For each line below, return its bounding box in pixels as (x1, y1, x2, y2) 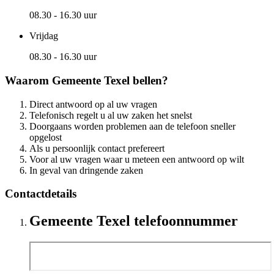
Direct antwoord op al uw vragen (29, 98, 157, 109)
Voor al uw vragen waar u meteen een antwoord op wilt (29, 154, 244, 165)
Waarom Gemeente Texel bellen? (5, 73, 168, 87)
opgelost (29, 131, 62, 143)
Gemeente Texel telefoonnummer (29, 213, 238, 229)
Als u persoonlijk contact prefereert (29, 143, 165, 154)
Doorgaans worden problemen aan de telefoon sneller (29, 120, 235, 131)
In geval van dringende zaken (29, 165, 143, 176)
